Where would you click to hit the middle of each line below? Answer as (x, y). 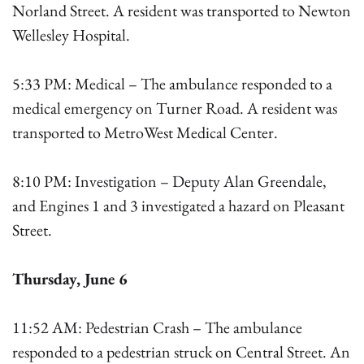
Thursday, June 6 (70, 279)
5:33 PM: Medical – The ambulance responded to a (172, 84)
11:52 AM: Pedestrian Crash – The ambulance (157, 327)
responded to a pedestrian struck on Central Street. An (181, 352)
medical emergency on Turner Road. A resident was (175, 108)
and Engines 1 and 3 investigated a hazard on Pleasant (178, 206)
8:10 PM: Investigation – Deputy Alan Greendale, (169, 181)
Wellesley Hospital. (71, 35)
